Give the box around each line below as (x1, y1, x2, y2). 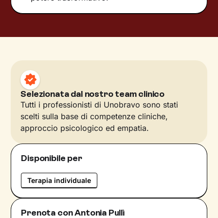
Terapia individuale (27, 176, 91, 184)
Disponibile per (21, 152, 82, 163)
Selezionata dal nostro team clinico (20, 88, 165, 99)
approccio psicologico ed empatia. (20, 123, 149, 133)
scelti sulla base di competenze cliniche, (20, 111, 168, 121)
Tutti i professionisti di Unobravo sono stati (20, 99, 179, 109)
